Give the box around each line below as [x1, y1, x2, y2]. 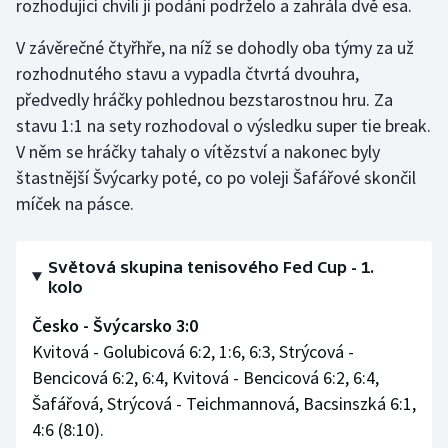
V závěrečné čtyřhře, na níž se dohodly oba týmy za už [16, 35, 414, 59]
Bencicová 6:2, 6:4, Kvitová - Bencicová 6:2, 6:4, [32, 365, 379, 389]
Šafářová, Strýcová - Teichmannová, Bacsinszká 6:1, [32, 391, 416, 415]
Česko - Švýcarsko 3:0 [32, 313, 198, 337]
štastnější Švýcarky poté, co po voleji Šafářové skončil [16, 165, 416, 189]
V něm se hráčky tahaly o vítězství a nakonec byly [16, 139, 380, 163]
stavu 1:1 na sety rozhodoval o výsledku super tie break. [16, 113, 431, 137]
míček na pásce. [16, 191, 138, 215]
